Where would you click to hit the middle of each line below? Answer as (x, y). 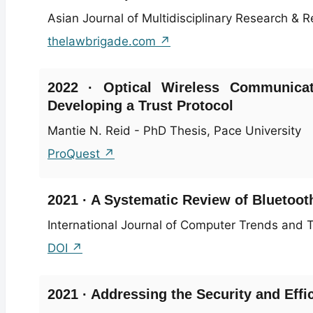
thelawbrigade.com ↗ (109, 41)
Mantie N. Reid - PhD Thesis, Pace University (174, 130)
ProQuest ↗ (81, 153)
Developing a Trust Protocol (140, 105)
